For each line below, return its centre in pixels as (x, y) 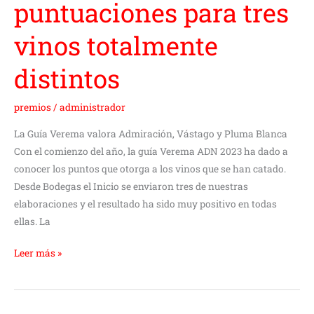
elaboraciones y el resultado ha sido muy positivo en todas (145, 204)
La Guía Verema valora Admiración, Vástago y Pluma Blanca (151, 134)
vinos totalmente (116, 46)
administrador (93, 107)
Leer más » (38, 253)
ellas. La (32, 221)
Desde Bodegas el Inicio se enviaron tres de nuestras (131, 186)
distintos (67, 79)
